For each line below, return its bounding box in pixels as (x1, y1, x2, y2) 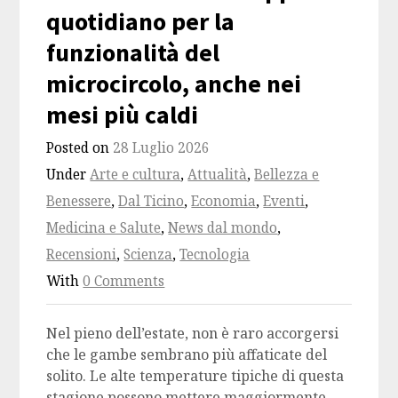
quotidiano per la (46, 5, 235, 38)
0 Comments (83, 272, 165, 291)
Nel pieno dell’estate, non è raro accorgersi (46, 323, 339, 344)
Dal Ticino (118, 192, 185, 211)
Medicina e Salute (46, 219, 162, 238)
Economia (191, 192, 257, 211)
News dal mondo (168, 219, 278, 238)
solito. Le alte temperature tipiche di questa (46, 366, 345, 386)
